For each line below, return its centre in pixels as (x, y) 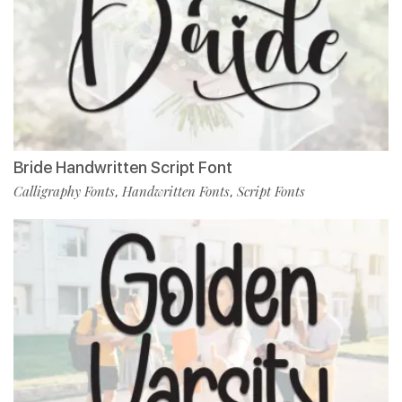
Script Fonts (271, 192)
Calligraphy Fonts (64, 192)
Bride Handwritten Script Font (123, 168)
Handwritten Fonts (176, 192)
